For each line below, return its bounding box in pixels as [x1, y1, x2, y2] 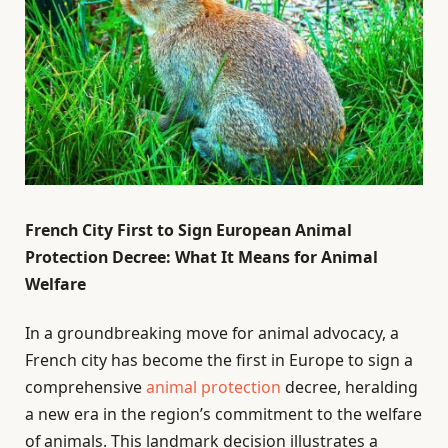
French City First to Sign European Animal [25, 219, 352, 242]
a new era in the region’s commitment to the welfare [25, 403, 422, 426]
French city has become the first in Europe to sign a [25, 349, 413, 372]
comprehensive [25, 376, 146, 399]
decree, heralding [281, 376, 418, 399]
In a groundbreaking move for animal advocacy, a [25, 322, 399, 345]
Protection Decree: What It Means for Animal [25, 246, 378, 269]
